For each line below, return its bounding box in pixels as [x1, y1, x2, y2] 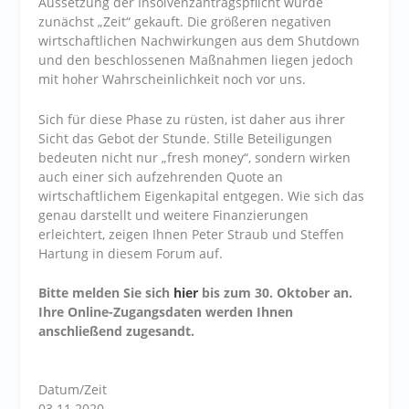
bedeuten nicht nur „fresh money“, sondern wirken [38, 148, 351, 166]
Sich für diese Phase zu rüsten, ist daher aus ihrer [38, 110, 346, 128]
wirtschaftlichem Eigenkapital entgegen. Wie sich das [38, 186, 365, 204]
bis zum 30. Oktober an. [198, 283, 353, 301]
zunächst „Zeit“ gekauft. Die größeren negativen [38, 13, 332, 31]
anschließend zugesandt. [38, 321, 199, 340]
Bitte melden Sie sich [38, 283, 174, 301]
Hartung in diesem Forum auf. [38, 244, 224, 262]
